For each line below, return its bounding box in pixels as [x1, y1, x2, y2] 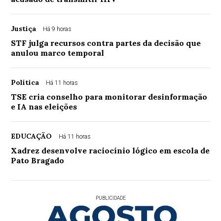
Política [11, 78, 39, 87]
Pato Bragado [11, 155, 65, 166]
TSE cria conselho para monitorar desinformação [11, 92, 208, 102]
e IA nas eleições [11, 102, 77, 112]
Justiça [11, 24, 37, 34]
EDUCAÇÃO [11, 132, 52, 141]
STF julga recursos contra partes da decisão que [11, 38, 201, 48]
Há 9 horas [43, 26, 72, 33]
